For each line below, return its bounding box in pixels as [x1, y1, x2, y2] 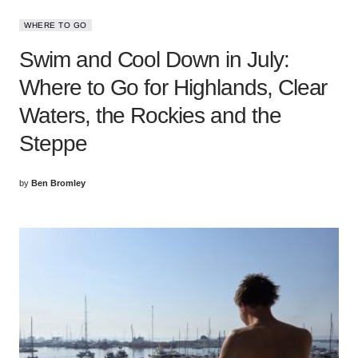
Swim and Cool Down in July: [19, 46, 289, 72]
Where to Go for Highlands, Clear [19, 74, 328, 100]
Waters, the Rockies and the [19, 102, 281, 128]
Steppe [19, 130, 87, 156]
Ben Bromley [31, 177, 86, 188]
